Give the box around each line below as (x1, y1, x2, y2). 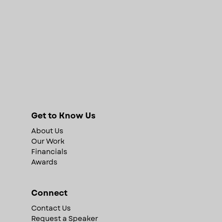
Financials (31, 146, 67, 157)
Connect (31, 187, 67, 199)
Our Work (31, 136, 64, 146)
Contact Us (31, 203, 71, 213)
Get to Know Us (31, 110, 96, 121)
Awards (31, 157, 57, 167)
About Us (31, 125, 63, 136)
